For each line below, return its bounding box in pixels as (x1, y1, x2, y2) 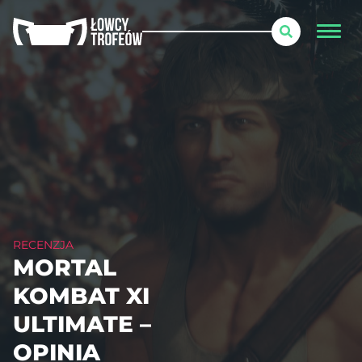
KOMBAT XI (13, 282, 149, 309)
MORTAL (13, 254, 116, 281)
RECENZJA (13, 238, 74, 252)
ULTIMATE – (13, 310, 151, 338)
